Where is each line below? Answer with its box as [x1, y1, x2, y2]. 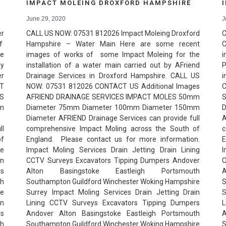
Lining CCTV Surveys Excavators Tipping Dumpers [26, 199, 200, 207]
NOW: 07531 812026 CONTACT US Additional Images [26, 82, 200, 91]
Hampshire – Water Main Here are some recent [26, 40, 200, 48]
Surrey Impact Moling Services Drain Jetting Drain [26, 188, 200, 197]
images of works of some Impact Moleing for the [26, 50, 200, 59]
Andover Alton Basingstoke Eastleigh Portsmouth [26, 209, 200, 218]
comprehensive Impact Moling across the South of [26, 125, 200, 133]
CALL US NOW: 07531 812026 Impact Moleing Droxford [26, 29, 200, 38]
